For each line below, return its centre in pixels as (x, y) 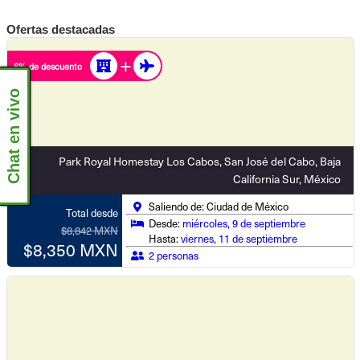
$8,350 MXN (71, 249)
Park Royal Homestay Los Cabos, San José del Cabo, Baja (199, 161)
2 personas (174, 255)
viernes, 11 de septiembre (239, 238)
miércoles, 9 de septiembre (244, 223)
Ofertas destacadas (60, 29)
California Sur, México (286, 179)
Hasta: (165, 238)
